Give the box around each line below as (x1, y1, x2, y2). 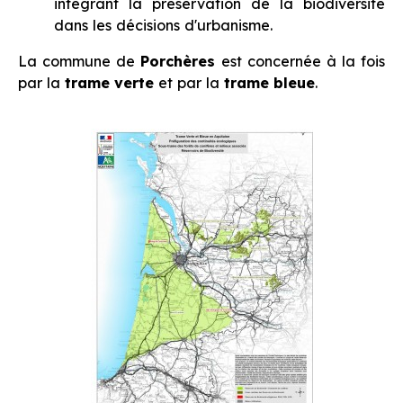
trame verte (65, 74, 154, 93)
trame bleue (224, 74, 315, 93)
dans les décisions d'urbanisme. (54, 16, 273, 35)
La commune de (18, 52, 141, 71)
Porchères (140, 52, 216, 71)
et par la (154, 74, 224, 93)
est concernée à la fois (215, 52, 385, 71)
